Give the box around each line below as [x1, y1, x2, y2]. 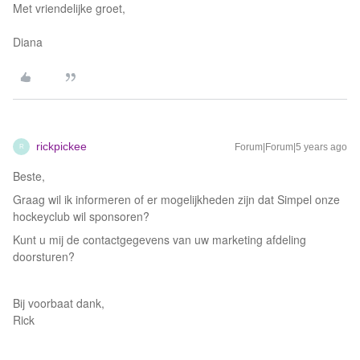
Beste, [13, 168, 45, 184]
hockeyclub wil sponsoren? [13, 208, 149, 224]
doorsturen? [13, 248, 75, 264]
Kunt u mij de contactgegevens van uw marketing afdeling [13, 231, 306, 247]
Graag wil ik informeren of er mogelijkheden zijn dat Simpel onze [13, 191, 340, 207]
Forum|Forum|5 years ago [235, 141, 347, 153]
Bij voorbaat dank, [13, 295, 104, 311]
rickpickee [36, 140, 87, 153]
